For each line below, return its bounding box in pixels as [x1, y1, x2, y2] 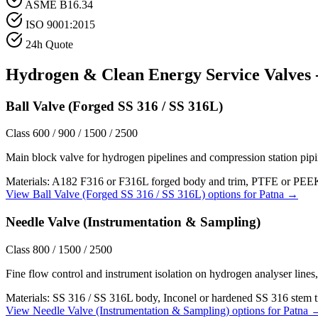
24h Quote [26, 38, 73, 50]
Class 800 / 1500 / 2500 [6, 243, 112, 256]
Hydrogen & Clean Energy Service [6, 65, 260, 84]
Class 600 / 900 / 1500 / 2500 [6, 127, 138, 140]
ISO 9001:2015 [26, 18, 95, 31]
